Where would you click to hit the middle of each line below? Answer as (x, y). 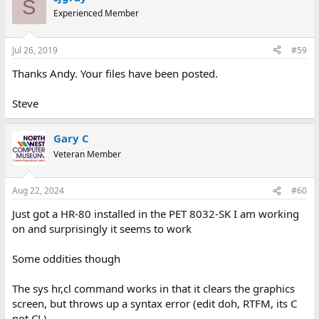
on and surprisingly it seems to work (101, 229)
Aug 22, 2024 (38, 191)
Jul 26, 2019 (35, 50)
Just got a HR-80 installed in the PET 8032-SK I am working (155, 214)
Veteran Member (87, 154)
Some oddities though (66, 259)
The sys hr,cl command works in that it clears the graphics (153, 289)
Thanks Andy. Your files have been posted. (115, 73)
